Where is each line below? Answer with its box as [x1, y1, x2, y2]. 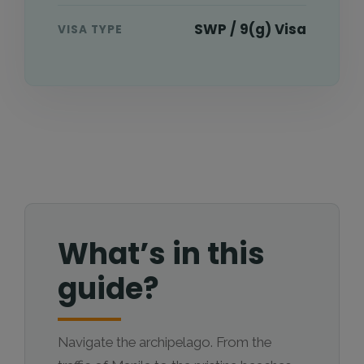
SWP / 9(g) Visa [194, 19, 306, 39]
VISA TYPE [58, 21, 123, 37]
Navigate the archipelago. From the [58, 334, 271, 350]
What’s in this [58, 233, 265, 275]
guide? [58, 268, 159, 310]
